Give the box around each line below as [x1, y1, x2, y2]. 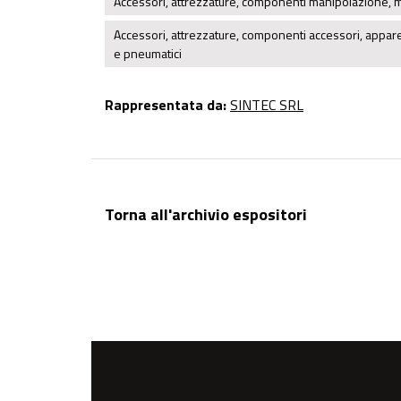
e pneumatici [114, 44, 182, 64]
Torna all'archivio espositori [105, 202, 307, 227]
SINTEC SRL [230, 94, 303, 116]
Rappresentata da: [105, 94, 226, 116]
